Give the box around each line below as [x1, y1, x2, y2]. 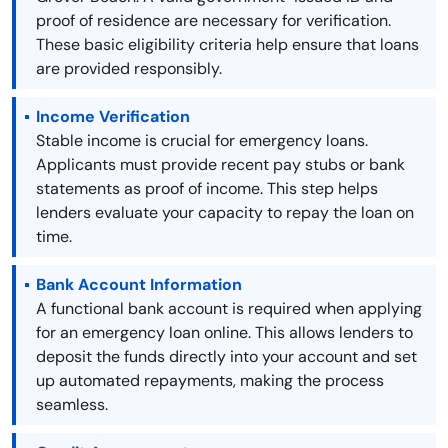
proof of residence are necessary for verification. [36, 10, 391, 32]
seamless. [36, 394, 108, 416]
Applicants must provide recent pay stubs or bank [36, 154, 405, 176]
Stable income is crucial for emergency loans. [36, 130, 368, 152]
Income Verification [36, 106, 190, 128]
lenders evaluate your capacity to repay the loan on [36, 202, 414, 224]
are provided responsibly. [36, 58, 222, 80]
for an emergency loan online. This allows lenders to [36, 322, 413, 344]
